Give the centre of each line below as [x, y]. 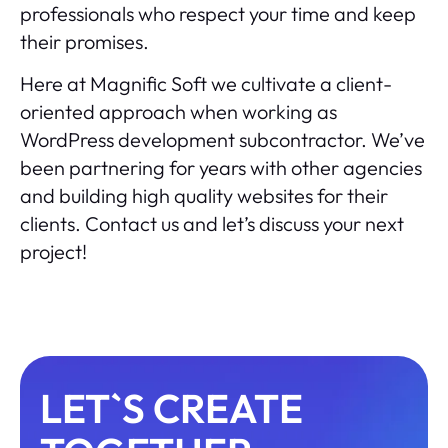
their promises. [86, 41]
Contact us [132, 223]
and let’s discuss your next [291, 223]
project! [53, 251]
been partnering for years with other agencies [221, 167]
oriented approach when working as [178, 111]
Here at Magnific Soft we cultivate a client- [206, 83]
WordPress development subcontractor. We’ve [222, 139]
